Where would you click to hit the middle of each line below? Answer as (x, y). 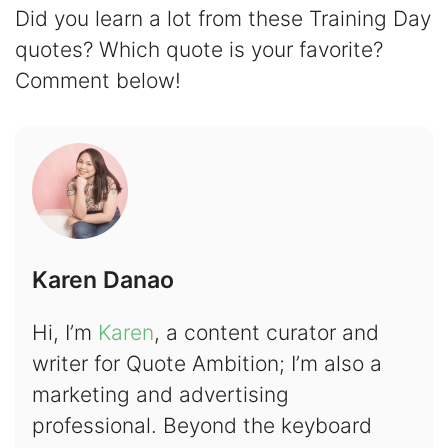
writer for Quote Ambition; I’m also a (206, 364)
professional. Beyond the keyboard (201, 426)
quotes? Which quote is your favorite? (199, 50)
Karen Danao (102, 280)
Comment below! (98, 81)
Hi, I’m (64, 333)
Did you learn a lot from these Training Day (223, 19)
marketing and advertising (160, 395)
